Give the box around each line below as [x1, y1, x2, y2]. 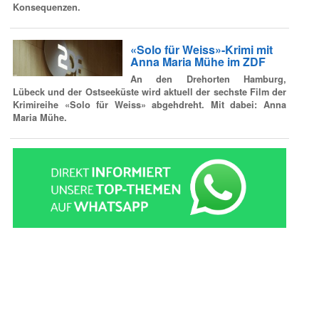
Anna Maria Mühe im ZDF [130, 53, 266, 70]
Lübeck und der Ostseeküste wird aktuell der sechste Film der [13, 85, 286, 98]
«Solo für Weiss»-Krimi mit [130, 41, 273, 58]
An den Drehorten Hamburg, [130, 72, 286, 85]
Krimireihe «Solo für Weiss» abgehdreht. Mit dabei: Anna [13, 98, 286, 111]
